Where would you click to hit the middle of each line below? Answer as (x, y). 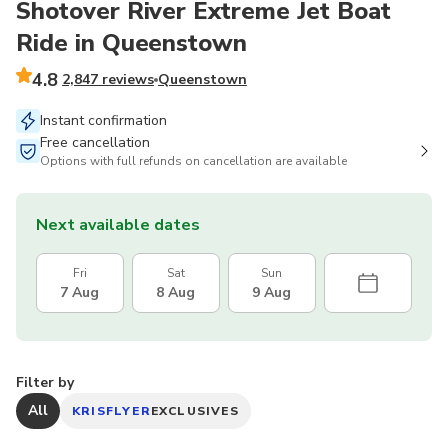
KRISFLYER (111, 410)
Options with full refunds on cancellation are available (193, 160)
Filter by (45, 382)
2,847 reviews (107, 79)
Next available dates (118, 224)
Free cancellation (95, 142)
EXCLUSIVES (194, 410)
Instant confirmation (103, 120)
